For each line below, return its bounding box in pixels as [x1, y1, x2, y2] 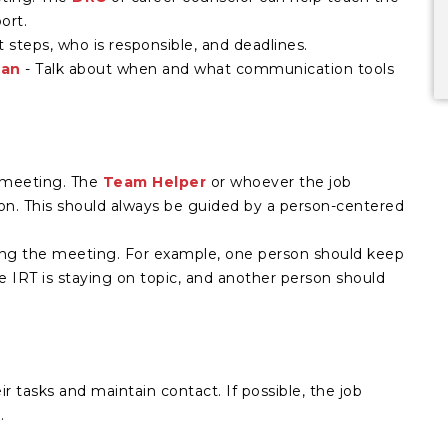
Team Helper [102, 173, 206, 191]
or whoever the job [206, 173, 352, 191]
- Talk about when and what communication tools [20, 60, 394, 78]
